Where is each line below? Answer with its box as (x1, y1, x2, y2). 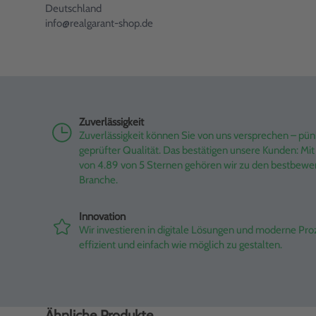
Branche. (79, 174, 118, 186)
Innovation (79, 210, 126, 223)
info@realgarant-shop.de (45, 17, 153, 30)
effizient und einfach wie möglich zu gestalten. (79, 238, 282, 251)
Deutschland (45, 2, 102, 15)
